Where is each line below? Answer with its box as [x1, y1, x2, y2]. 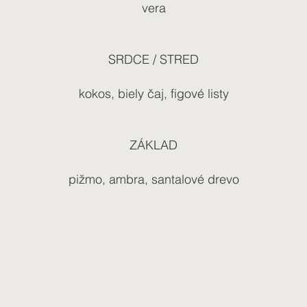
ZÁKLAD [130, 136, 177, 153]
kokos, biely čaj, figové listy [78, 85, 229, 101]
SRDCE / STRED [108, 51, 199, 67]
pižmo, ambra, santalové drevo [68, 171, 239, 187]
